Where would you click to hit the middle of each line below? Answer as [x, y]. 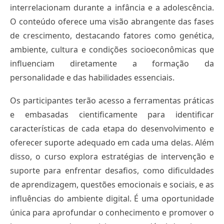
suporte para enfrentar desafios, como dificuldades [112, 171]
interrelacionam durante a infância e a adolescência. [112, 8]
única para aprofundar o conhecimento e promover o [112, 213]
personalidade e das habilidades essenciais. [92, 78]
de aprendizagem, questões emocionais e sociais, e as [112, 185]
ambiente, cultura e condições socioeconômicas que [112, 50]
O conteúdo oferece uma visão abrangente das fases [112, 22]
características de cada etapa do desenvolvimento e [112, 129]
